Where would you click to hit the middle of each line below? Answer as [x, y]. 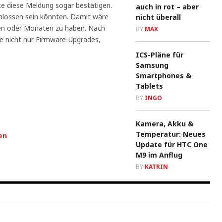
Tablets [149, 86]
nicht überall [158, 17]
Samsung [152, 65]
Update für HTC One [172, 144]
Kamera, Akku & [165, 124]
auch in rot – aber [167, 7]
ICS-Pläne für [160, 55]
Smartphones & [164, 76]
